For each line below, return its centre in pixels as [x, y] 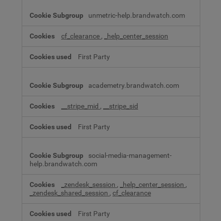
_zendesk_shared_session [70, 193]
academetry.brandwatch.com [134, 85]
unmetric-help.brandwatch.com [137, 15]
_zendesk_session [89, 184]
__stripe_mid [81, 106]
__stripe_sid [121, 106]
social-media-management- [130, 155]
